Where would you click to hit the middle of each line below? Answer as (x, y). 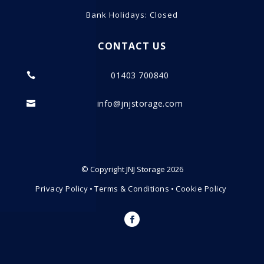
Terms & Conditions (132, 189)
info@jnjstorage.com (140, 103)
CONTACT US (132, 46)
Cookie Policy (201, 189)
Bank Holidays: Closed (132, 15)
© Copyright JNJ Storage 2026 (132, 169)
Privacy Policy (62, 189)
